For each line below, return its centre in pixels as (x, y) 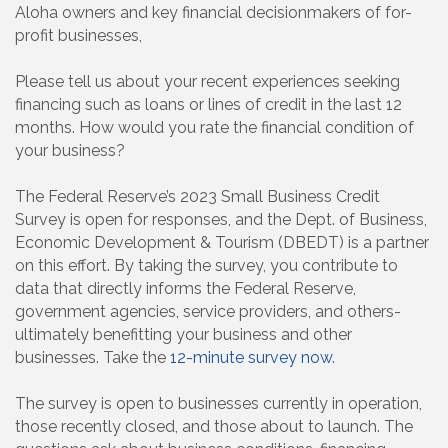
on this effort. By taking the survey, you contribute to (206, 266)
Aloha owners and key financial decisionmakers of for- (213, 13)
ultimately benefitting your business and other (183, 335)
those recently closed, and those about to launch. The (214, 427)
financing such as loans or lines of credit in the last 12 (208, 105)
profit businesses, (78, 36)
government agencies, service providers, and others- (208, 312)
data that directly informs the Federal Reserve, (185, 289)
